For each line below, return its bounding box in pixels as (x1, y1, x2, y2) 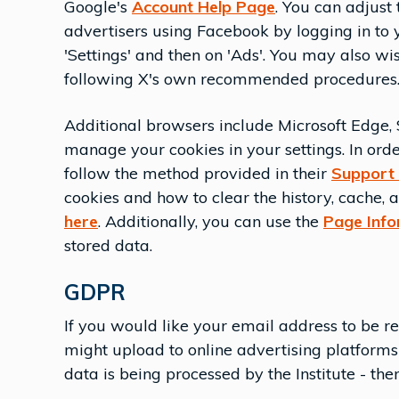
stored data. (64, 235, 152, 256)
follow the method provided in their (64, 163, 331, 183)
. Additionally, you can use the (98, 211, 323, 232)
